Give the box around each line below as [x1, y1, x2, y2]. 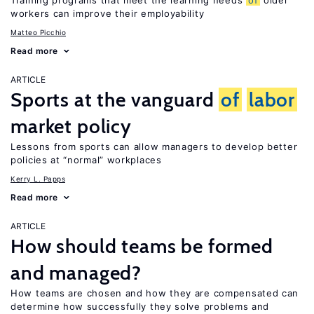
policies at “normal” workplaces [11, 154, 162, 165]
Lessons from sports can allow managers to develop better [11, 141, 298, 152]
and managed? [11, 261, 142, 285]
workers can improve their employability [11, 8, 205, 19]
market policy [11, 114, 132, 138]
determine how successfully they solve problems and [11, 301, 270, 312]
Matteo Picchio [11, 28, 66, 36]
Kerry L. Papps [11, 175, 65, 183]
